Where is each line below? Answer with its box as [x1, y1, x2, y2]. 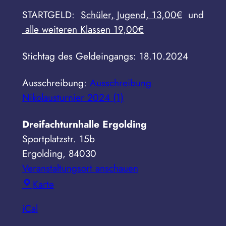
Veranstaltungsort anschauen [22, 160, 138, 175]
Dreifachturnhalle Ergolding [22, 117, 147, 131]
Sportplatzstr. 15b [22, 131, 95, 146]
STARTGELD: [22, 7, 81, 22]
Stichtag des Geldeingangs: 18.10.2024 [22, 48, 188, 63]
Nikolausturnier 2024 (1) [22, 90, 124, 104]
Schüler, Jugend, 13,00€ [80, 7, 182, 22]
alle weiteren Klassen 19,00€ [22, 22, 144, 36]
